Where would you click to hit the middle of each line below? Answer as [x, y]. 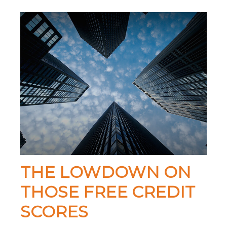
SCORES [54, 212]
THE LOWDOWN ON [106, 172]
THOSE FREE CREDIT [108, 192]
